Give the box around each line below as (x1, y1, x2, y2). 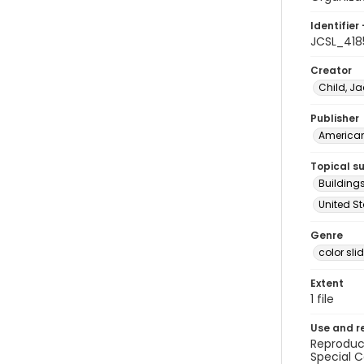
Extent (310, 276, 344, 290)
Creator (310, 63, 352, 77)
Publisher (310, 111, 359, 125)
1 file (310, 291, 334, 307)
